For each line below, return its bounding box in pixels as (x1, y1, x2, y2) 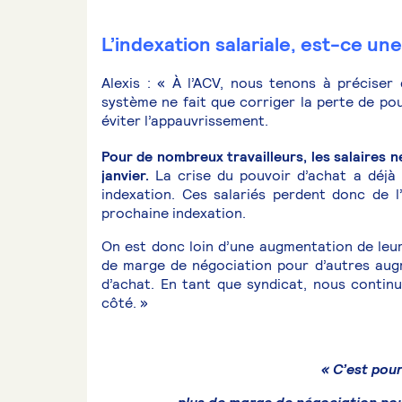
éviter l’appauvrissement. (101, 111, 268, 130)
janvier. (101, 166, 149, 186)
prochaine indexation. (101, 204, 246, 223)
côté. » (101, 293, 148, 313)
